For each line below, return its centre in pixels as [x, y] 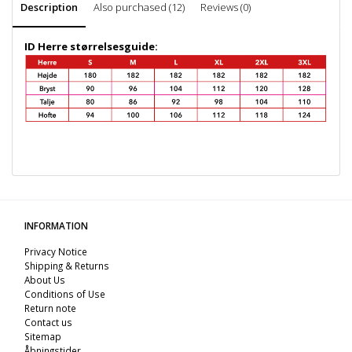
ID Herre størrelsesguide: [91, 47]
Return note [50, 308]
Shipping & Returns [67, 265]
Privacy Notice [56, 251]
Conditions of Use [65, 293]
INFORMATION [56, 225]
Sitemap [43, 336]
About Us [45, 279]
